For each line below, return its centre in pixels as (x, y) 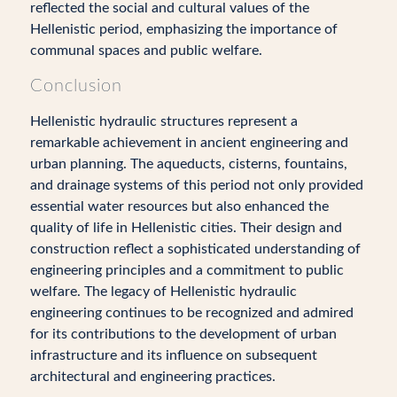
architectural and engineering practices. (152, 377)
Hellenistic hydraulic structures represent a (163, 121)
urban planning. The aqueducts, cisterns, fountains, (188, 164)
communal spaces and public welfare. (146, 51)
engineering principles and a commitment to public (187, 270)
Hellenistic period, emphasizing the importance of (183, 29)
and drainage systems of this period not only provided (196, 185)
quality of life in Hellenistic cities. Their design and (186, 228)
